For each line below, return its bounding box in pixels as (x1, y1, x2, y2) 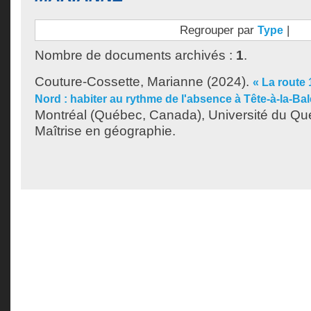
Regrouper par (179, 23, 258, 37)
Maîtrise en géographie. (35, 124, 176, 138)
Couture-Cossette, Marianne (35, 74, 203, 89)
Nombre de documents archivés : (35, 48, 236, 62)
